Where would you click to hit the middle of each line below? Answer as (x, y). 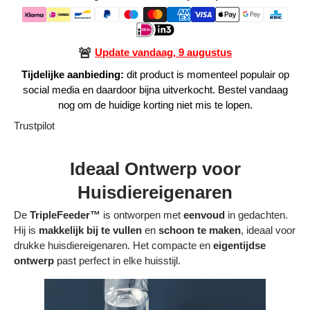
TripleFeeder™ (65, 215)
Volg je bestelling (93, 140)
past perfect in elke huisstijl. (117, 260)
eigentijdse (239, 245)
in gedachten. (256, 215)
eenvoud (204, 215)
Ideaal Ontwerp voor (155, 168)
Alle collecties (54, 60)
